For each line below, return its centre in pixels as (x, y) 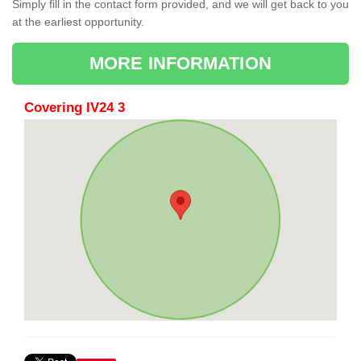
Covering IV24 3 (75, 108)
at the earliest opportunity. (80, 22)
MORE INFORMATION (180, 64)
